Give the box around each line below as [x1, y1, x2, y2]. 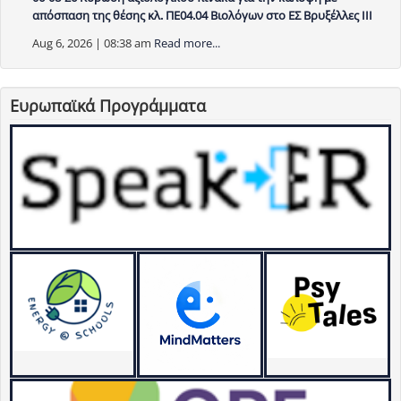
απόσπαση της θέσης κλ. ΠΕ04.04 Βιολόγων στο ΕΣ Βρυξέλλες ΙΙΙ [32, 7, 372, 24]
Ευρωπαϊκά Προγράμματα [10, 95, 206, 117]
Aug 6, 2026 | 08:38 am [32, 35, 151, 52]
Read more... [154, 35, 220, 52]
